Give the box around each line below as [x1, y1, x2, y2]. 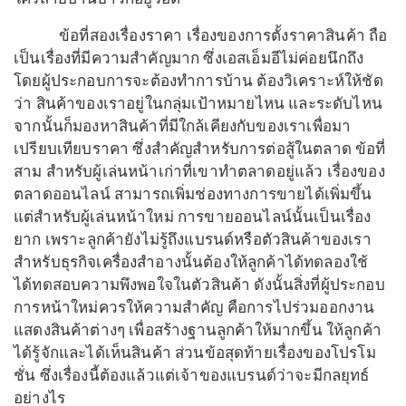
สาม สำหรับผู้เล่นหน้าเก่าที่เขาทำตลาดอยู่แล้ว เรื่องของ [14, 163, 385, 181]
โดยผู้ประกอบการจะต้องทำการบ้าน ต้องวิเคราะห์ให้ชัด [14, 72, 383, 91]
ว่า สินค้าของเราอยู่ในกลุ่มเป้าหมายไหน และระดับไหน [14, 95, 382, 113]
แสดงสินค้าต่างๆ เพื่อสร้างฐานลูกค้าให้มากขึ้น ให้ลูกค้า [14, 322, 382, 340]
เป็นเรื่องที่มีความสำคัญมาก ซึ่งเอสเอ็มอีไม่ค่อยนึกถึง [14, 50, 364, 68]
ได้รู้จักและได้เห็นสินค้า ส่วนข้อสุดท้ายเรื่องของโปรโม [14, 344, 376, 362]
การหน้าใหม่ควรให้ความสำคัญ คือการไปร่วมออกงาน [14, 299, 375, 317]
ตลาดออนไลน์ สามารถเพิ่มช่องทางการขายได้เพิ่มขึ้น [14, 186, 372, 204]
